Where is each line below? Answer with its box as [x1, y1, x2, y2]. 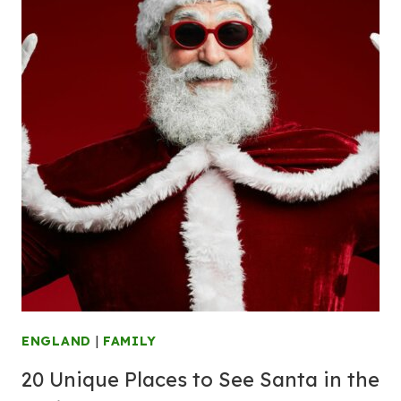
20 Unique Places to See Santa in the [21, 367, 380, 392]
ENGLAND [21, 333, 91, 349]
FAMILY [103, 333, 157, 349]
